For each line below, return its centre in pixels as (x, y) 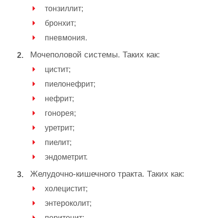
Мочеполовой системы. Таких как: (95, 54)
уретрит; (60, 127)
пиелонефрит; (70, 84)
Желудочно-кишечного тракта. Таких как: (107, 174)
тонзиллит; (64, 8)
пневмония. (66, 37)
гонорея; (60, 113)
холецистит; (66, 188)
